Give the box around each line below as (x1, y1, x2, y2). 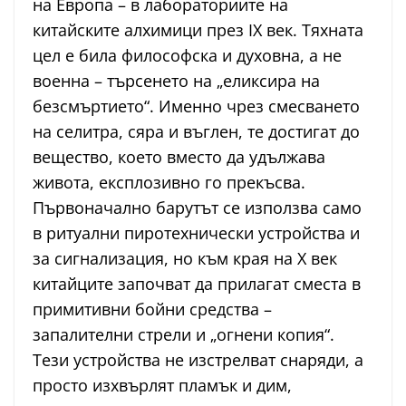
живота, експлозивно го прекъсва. (33, 171, 305, 194)
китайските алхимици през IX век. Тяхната (33, 19, 363, 42)
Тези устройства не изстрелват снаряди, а (33, 349, 363, 372)
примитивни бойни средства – (33, 298, 272, 321)
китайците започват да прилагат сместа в (33, 273, 361, 295)
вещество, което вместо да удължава (33, 146, 325, 169)
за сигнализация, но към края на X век (33, 247, 337, 270)
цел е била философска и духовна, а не (33, 44, 342, 67)
